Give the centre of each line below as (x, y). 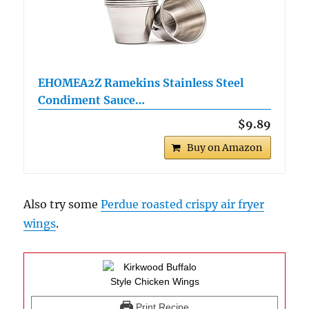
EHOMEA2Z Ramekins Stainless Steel (141, 83)
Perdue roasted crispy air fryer (183, 205)
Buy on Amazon (224, 148)
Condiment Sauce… (92, 100)
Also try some (62, 205)
